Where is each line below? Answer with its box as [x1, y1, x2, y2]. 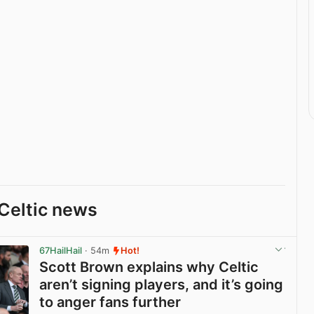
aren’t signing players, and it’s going [39, 275, 284, 293]
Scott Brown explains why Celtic [39, 258, 259, 275]
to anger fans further [39, 293, 182, 310]
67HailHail [39, 245, 83, 257]
